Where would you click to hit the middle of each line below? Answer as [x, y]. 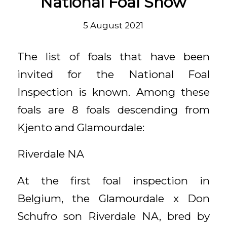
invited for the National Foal [113, 74]
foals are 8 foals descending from [113, 109]
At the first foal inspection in [113, 180]
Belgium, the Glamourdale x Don [113, 198]
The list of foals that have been [113, 56]
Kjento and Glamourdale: [81, 127]
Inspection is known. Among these [113, 92]
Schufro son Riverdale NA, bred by [113, 216]
